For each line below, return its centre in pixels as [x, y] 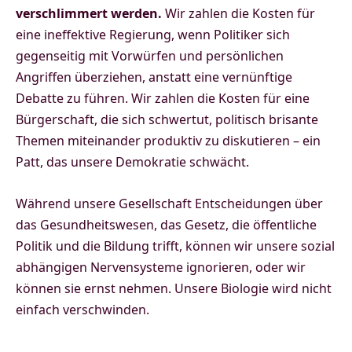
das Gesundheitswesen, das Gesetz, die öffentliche [166, 225]
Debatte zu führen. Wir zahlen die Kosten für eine [163, 99]
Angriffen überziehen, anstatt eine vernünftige [154, 77]
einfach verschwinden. [82, 310]
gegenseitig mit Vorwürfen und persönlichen [150, 56]
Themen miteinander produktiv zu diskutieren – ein [168, 141]
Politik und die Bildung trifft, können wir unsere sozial [175, 246]
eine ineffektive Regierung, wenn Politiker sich [153, 35]
